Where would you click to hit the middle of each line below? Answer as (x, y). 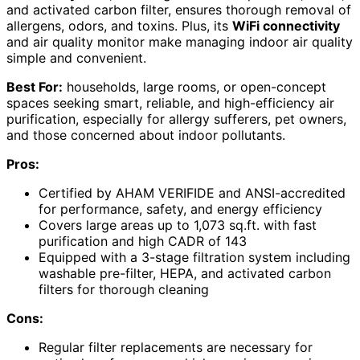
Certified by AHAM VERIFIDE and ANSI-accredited (192, 192)
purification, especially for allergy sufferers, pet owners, (176, 119)
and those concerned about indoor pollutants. (146, 135)
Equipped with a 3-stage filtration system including (194, 257)
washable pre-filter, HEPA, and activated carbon (185, 273)
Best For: (35, 86)
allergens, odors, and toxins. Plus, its (119, 25)
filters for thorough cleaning (124, 289)
